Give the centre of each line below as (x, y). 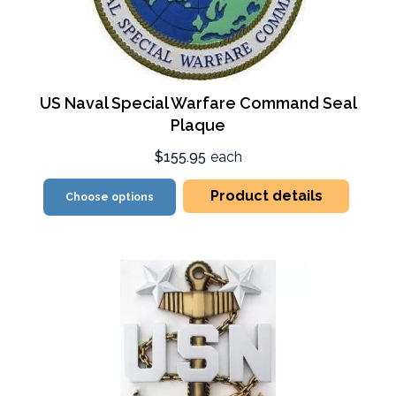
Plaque (198, 126)
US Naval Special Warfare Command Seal (198, 103)
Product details (266, 196)
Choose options (110, 198)
